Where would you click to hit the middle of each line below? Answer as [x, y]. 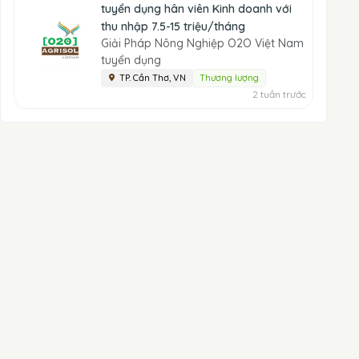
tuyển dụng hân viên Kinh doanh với [196, 9]
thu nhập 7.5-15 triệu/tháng [173, 26]
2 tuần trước [279, 94]
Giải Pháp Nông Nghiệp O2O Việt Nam [202, 43]
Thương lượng [229, 78]
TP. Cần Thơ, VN [153, 78]
